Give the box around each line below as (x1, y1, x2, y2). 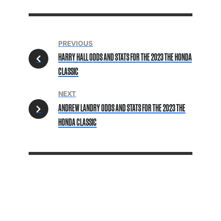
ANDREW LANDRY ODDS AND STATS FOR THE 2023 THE (58, 102, 185, 114)
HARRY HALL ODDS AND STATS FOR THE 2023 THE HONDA (58, 51, 192, 64)
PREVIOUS (58, 39, 93, 47)
